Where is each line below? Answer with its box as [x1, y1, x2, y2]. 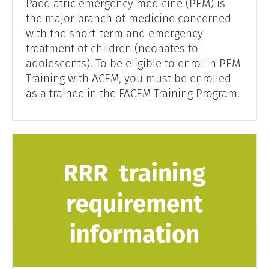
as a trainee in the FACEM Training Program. [26, 86, 243, 100]
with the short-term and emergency [26, 26, 203, 40]
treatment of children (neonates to [26, 41, 198, 55]
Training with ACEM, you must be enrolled [26, 71, 231, 85]
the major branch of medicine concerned [26, 11, 231, 25]
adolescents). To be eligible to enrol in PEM [26, 56, 240, 70]
